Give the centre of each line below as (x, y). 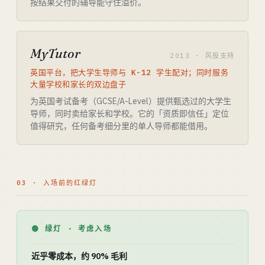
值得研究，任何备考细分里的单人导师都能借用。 (121, 126)
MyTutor (55, 53)
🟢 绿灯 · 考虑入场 (72, 229)
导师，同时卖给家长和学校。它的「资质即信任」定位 (130, 114)
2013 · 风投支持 (202, 56)
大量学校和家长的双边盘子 (78, 84)
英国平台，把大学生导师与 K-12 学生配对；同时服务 (130, 72)
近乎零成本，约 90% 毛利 (79, 256)
